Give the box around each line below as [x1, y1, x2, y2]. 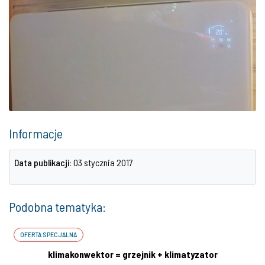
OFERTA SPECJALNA [20, 230, 77, 239]
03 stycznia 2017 [73, 156, 133, 168]
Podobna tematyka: [9, 198, 106, 214]
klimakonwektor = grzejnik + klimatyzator [47, 248, 218, 260]
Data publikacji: [14, 156, 72, 168]
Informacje [9, 125, 63, 141]
